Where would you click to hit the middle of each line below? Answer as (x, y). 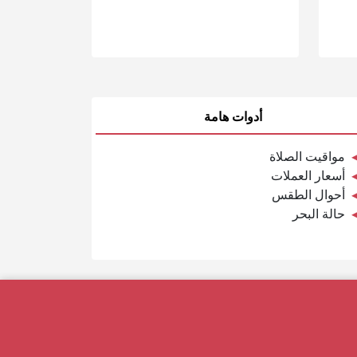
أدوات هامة (233, 116)
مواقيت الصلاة (307, 156)
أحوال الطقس (308, 194)
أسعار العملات (308, 175)
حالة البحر (318, 214)
